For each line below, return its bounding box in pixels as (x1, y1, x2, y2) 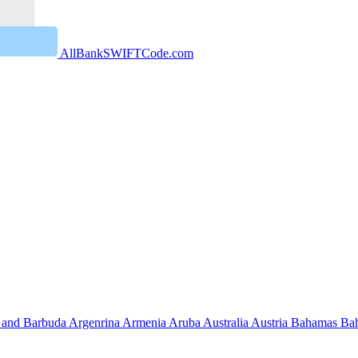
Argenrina (69, 315, 122, 329)
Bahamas (291, 315, 340, 329)
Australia (203, 315, 251, 329)
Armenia (122, 315, 169, 329)
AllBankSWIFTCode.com (60, 46, 193, 60)
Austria (251, 315, 291, 329)
